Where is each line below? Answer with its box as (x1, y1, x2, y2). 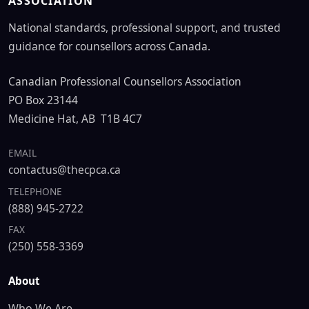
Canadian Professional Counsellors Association (8, 74, 241, 89)
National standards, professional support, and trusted (8, 20, 281, 35)
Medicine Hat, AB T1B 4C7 (8, 111, 142, 126)
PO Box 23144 (8, 92, 78, 108)
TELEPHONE (8, 184, 62, 198)
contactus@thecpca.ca (8, 162, 121, 177)
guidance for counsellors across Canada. (8, 39, 210, 54)
